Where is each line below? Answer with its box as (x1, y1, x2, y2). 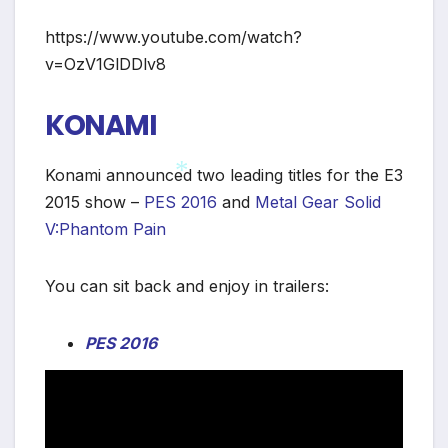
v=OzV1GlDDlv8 (45, 54, 166, 75)
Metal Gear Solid (255, 192, 381, 213)
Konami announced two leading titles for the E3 (45, 165, 403, 186)
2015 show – (45, 192, 144, 213)
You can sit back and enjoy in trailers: (45, 276, 329, 297)
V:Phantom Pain (45, 219, 166, 240)
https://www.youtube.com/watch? (45, 27, 302, 48)
